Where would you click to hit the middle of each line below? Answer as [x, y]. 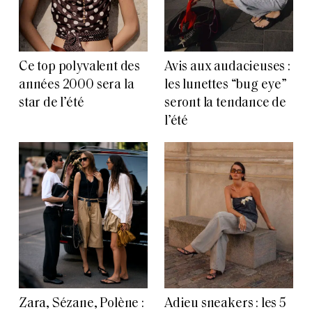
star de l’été [52, 104]
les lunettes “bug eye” [226, 86]
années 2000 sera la [77, 86]
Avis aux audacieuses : [227, 68]
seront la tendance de [226, 104]
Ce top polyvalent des [80, 68]
